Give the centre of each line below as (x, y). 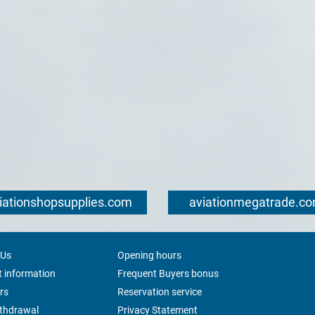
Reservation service (159, 292)
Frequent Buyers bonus (168, 274)
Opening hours (149, 255)
